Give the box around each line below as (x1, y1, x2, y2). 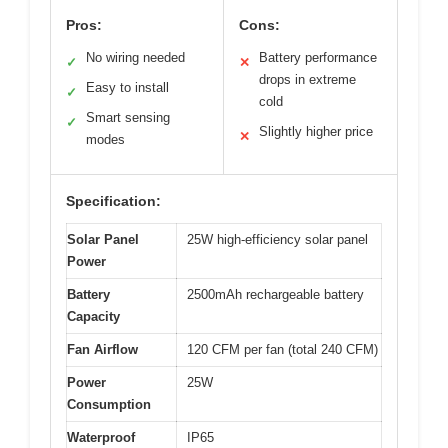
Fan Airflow (67, 341, 138, 357)
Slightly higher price (259, 123, 373, 139)
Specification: (66, 192, 161, 209)
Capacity (67, 308, 120, 324)
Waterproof (67, 429, 135, 445)
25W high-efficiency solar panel (187, 231, 368, 247)
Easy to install (86, 79, 169, 95)
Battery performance (259, 49, 377, 65)
